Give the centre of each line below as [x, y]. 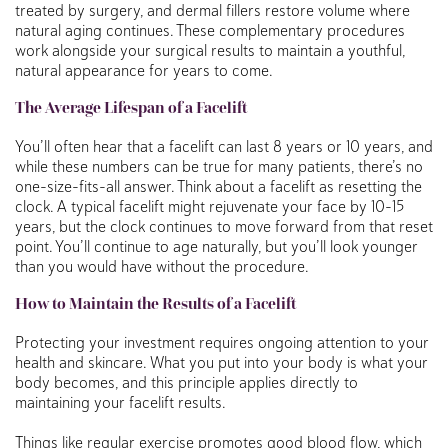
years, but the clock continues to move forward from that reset [224, 225]
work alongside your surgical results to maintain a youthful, [210, 49]
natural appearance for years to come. [146, 69]
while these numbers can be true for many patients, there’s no [219, 165]
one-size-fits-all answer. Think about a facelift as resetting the [218, 185]
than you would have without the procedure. [162, 265]
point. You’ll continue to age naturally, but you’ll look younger [216, 245]
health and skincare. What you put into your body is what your [221, 361]
